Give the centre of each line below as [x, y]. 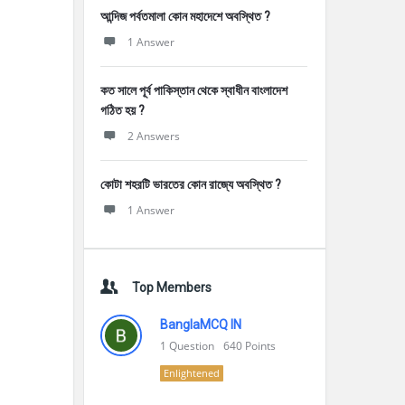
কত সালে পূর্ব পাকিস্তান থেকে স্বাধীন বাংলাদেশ [194, 90]
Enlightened [192, 373]
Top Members [172, 287]
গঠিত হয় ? [122, 110]
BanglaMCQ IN [201, 325]
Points [260, 346]
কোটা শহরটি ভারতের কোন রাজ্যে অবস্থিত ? [191, 184]
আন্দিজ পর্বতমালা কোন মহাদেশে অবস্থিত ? [185, 16]
